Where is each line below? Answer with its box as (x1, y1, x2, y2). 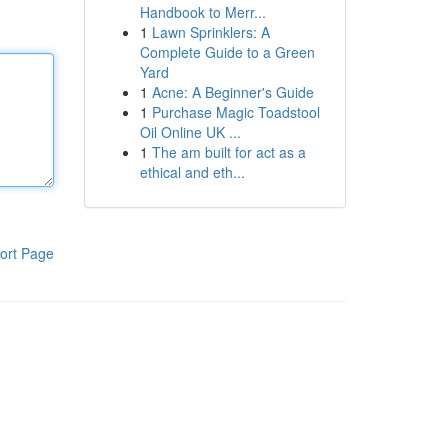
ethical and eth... (139, 162, 245, 182)
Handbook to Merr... (139, 2, 266, 22)
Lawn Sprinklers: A (151, 22, 270, 42)
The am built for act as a (151, 142, 306, 162)
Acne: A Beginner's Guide (151, 82, 314, 102)
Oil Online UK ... (139, 122, 241, 142)
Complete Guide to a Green (139, 42, 315, 62)
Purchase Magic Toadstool (151, 102, 320, 122)
